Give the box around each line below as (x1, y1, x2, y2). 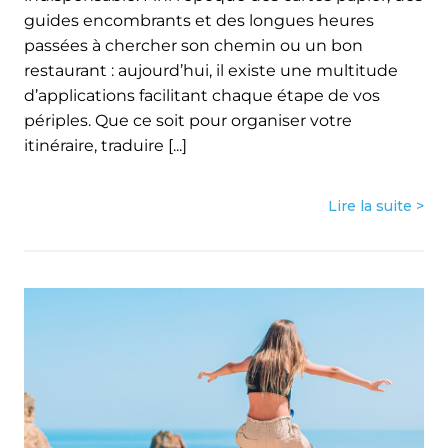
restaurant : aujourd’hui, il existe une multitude (24, 60, 398, 80)
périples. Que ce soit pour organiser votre (24, 110, 352, 130)
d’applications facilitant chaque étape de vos (24, 85, 380, 105)
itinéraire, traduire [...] (24, 135, 187, 155)
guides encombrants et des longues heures (24, 10, 374, 30)
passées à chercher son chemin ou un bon (24, 35, 363, 55)
